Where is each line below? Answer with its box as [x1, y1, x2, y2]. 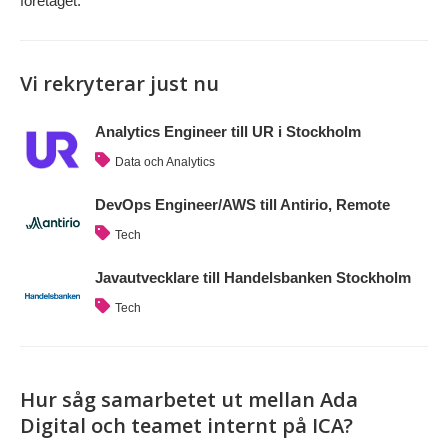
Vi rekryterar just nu [20, 70, 219, 98]
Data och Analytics [115, 155, 215, 170]
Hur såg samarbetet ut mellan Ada [20, 386, 358, 414]
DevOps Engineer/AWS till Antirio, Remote [95, 196, 390, 214]
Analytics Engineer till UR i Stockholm [95, 123, 361, 141]
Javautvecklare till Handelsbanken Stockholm [95, 269, 411, 287]
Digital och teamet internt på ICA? [20, 412, 353, 440]
